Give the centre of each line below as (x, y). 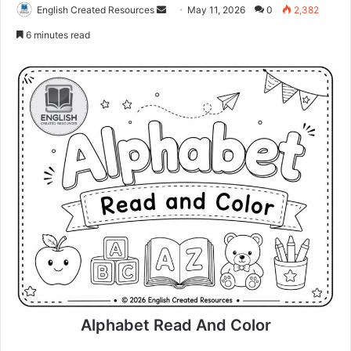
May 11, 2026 (216, 10)
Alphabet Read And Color (175, 326)
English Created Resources (96, 10)
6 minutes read (57, 35)
